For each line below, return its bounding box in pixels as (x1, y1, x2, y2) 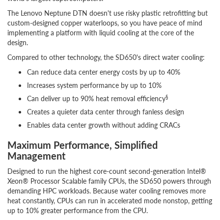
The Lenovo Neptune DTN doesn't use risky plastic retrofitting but (7, 8, 208, 18)
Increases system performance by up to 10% (27, 80, 162, 90)
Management (7, 149, 65, 163)
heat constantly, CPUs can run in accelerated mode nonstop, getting (7, 195, 212, 205)
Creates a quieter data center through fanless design (27, 107, 184, 116)
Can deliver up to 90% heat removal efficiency (27, 93, 165, 103)
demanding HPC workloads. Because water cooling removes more (7, 186, 206, 195)
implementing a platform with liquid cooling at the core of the (7, 27, 194, 37)
